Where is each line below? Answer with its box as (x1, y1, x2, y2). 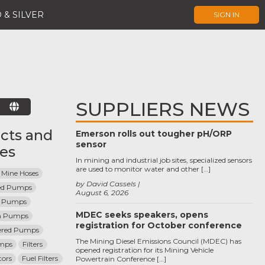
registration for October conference (76, 220, 242, 231)
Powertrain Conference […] (76, 254, 166, 263)
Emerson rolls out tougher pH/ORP (76, 128, 232, 139)
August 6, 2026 (76, 188, 128, 197)
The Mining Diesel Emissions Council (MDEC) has (76, 237, 241, 245)
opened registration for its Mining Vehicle (76, 245, 214, 254)
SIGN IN (214, 10, 240, 19)
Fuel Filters (22, 254, 59, 263)
